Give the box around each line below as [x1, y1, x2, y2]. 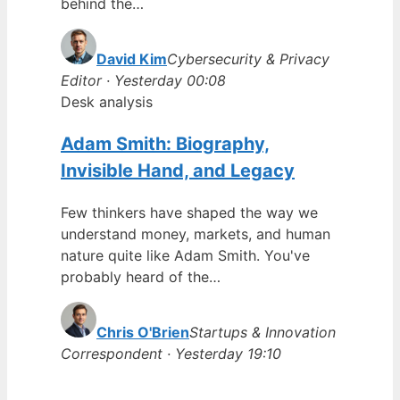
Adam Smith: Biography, [61, 132, 270, 154]
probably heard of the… [61, 267, 221, 286]
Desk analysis [61, 92, 153, 111]
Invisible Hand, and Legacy [61, 159, 295, 181]
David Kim [96, 49, 167, 68]
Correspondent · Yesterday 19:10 [61, 344, 281, 362]
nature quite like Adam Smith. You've [61, 246, 310, 264]
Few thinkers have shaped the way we [61, 203, 318, 221]
